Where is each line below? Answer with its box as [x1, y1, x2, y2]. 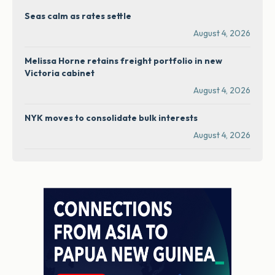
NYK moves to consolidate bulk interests [25, 112, 198, 124]
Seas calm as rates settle [25, 10, 131, 22]
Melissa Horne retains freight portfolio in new [25, 55, 222, 67]
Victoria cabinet [25, 68, 95, 79]
